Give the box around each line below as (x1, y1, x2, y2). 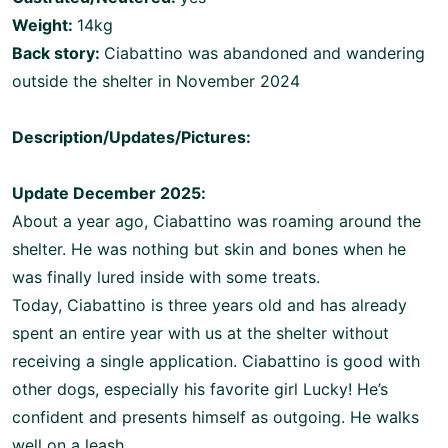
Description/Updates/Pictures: (12, 126, 251, 147)
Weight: (12, 14, 77, 35)
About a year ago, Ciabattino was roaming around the (12, 210, 421, 231)
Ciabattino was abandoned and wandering (104, 42, 425, 63)
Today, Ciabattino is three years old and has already (12, 294, 407, 315)
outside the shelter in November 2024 (12, 70, 300, 91)
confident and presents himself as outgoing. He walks (12, 406, 419, 427)
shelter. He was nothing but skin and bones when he (12, 238, 406, 259)
